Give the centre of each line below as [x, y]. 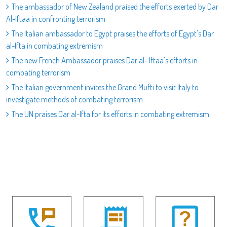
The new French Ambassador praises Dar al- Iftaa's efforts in [105, 60]
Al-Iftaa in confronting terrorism [56, 19]
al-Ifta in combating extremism [54, 46]
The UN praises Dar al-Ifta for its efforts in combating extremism [110, 114]
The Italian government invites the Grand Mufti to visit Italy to [105, 87]
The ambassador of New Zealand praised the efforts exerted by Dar [115, 7]
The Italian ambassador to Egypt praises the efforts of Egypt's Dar [113, 33]
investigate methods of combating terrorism [74, 99]
